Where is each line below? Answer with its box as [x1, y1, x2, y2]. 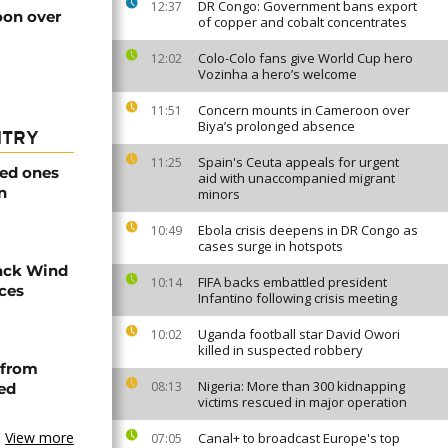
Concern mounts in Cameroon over [198, 101, 410, 119]
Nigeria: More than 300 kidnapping [198, 377, 405, 395]
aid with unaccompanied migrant [198, 169, 395, 187]
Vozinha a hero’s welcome [198, 65, 357, 83]
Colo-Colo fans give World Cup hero [198, 49, 413, 67]
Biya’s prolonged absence [198, 117, 355, 135]
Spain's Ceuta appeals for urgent [198, 153, 399, 171]
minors [198, 185, 240, 203]
